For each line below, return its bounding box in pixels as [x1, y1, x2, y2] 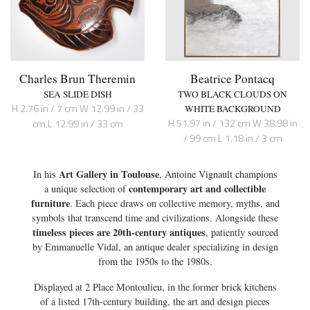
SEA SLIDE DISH [43, 87, 112, 100]
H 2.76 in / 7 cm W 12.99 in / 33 [11, 100, 144, 116]
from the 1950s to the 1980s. [98, 255, 212, 268]
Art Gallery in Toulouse [58, 167, 159, 182]
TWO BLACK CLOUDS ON [178, 87, 287, 100]
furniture [30, 196, 70, 211]
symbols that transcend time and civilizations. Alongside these [32, 211, 278, 225]
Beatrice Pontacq [190, 70, 275, 86]
